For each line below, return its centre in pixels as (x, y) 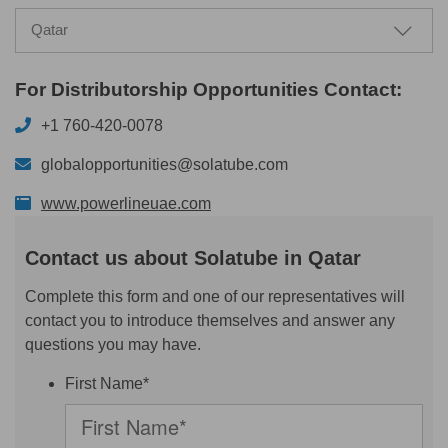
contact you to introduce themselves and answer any (210, 320)
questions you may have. (113, 344)
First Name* (107, 383)
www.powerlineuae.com (126, 203)
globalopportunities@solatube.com (164, 164)
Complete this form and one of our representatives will (215, 296)
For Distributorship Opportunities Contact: (208, 89)
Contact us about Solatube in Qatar (193, 257)
